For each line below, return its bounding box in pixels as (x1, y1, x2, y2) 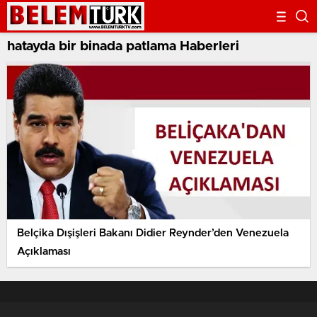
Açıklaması (17, 246, 71, 258)
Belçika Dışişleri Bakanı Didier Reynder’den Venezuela (17, 228, 289, 239)
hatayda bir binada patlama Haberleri (7, 40, 239, 53)
